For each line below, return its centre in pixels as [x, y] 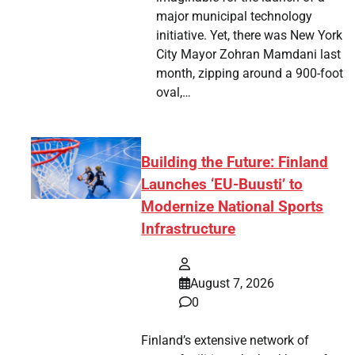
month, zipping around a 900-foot [249, 73]
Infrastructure [189, 229]
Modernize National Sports [233, 207]
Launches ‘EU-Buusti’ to [222, 185]
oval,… [173, 92]
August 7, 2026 [233, 284]
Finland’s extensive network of [225, 341]
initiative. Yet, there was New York [249, 35]
